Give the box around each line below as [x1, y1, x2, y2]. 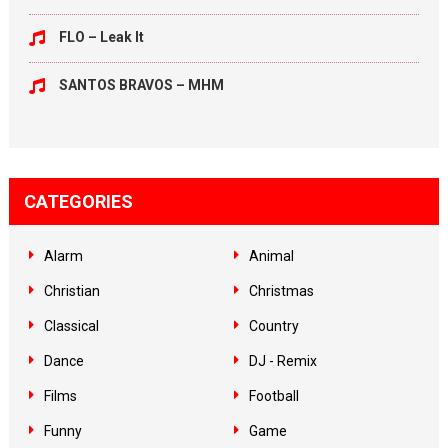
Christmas [248, 283, 314, 299]
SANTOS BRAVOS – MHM [58, 77, 224, 93]
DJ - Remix [248, 353, 317, 369]
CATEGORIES [23, 191, 133, 212]
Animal [248, 248, 294, 264]
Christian [43, 283, 100, 299]
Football [248, 388, 299, 404]
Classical [43, 318, 99, 334]
